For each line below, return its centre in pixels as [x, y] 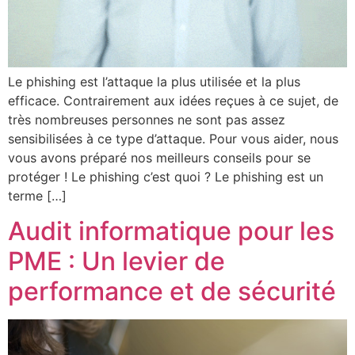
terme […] [37, 195]
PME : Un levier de [116, 261]
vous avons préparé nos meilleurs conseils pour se [159, 157]
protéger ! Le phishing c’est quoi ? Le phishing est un [166, 176]
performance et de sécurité [172, 292]
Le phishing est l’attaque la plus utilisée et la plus [154, 81]
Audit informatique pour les [171, 231]
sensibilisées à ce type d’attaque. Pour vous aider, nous [173, 138]
